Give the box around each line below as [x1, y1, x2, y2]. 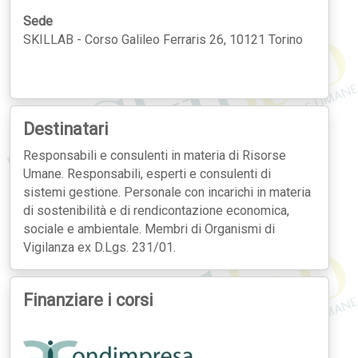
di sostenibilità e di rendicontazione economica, [23, 202, 289, 218]
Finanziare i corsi [23, 289, 153, 310]
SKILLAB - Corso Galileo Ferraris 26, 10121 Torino [23, 31, 303, 47]
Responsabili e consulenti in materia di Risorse [23, 147, 286, 163]
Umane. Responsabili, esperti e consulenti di [23, 165, 271, 181]
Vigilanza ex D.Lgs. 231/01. [23, 239, 176, 255]
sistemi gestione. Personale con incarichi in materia [23, 184, 311, 200]
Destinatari [23, 118, 109, 139]
